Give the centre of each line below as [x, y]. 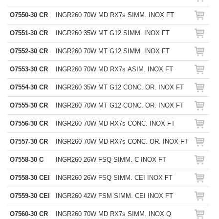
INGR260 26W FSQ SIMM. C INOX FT [111, 160]
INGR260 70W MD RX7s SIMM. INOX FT [115, 15]
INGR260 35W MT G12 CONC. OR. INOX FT [120, 87]
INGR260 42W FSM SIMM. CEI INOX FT [114, 196]
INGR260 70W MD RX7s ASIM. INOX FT [114, 69]
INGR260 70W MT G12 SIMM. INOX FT [113, 51]
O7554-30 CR [29, 87]
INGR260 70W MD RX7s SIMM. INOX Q [113, 214]
